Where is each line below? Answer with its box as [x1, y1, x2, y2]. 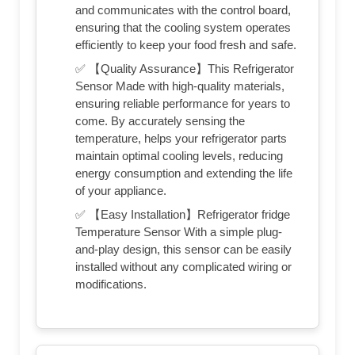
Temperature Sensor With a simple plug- [75, 224, 282, 239]
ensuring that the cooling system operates [75, 20, 291, 34]
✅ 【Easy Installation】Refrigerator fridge [75, 207, 290, 221]
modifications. [75, 277, 147, 291]
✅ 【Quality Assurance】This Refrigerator [75, 61, 294, 75]
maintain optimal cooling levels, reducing [75, 148, 283, 162]
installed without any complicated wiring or [75, 259, 292, 273]
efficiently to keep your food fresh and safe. [75, 37, 296, 52]
